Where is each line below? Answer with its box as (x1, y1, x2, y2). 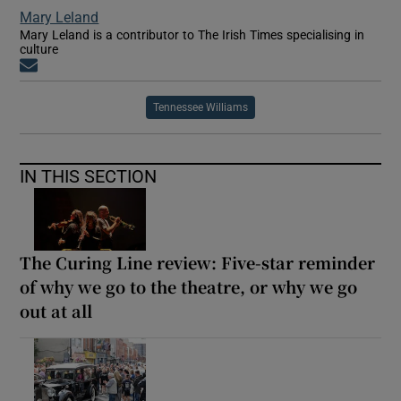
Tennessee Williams (153, 101, 248, 113)
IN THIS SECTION (20, 166, 158, 185)
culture (20, 42, 59, 55)
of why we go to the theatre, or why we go (20, 274, 358, 298)
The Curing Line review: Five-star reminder (20, 250, 376, 274)
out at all (20, 298, 93, 322)
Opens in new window (38, 58, 167, 74)
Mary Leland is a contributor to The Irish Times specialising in (20, 28, 365, 41)
